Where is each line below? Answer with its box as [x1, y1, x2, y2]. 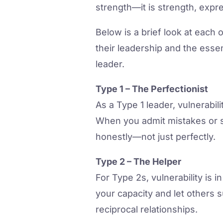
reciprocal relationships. [96, 204, 198, 215]
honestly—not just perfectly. [96, 131, 216, 142]
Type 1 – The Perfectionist [96, 84, 208, 95]
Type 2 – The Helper [96, 156, 181, 167]
